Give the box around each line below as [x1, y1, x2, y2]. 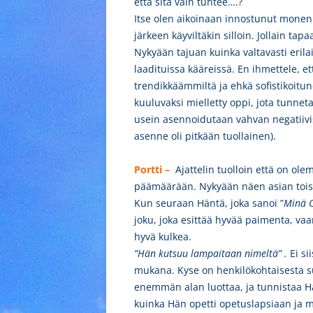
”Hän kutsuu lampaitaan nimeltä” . [134, 247, 290, 260]
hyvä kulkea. [134, 230, 191, 243]
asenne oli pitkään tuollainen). [134, 129, 293, 143]
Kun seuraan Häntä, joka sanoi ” [134, 196, 284, 210]
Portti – [134, 163, 175, 176]
